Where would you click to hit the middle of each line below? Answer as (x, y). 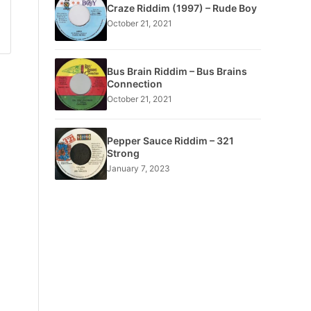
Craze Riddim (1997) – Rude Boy (182, 8)
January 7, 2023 (138, 168)
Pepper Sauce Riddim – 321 (170, 140)
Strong (123, 153)
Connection (134, 83)
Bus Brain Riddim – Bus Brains (177, 71)
